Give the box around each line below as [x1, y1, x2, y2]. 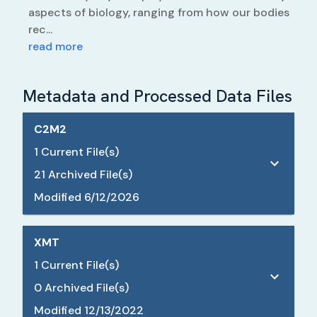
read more [28, 39, 83, 54]
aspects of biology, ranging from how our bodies [28, 5, 289, 21]
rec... [28, 22, 52, 38]
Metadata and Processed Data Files [23, 85, 292, 108]
